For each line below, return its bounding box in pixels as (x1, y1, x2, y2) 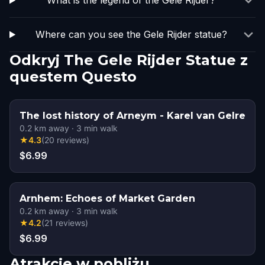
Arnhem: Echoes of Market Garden (20, 193, 195, 204)
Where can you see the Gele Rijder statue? (35, 28, 227, 40)
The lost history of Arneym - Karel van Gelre (20, 110, 245, 121)
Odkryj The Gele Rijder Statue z (9, 51, 248, 69)
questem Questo (9, 68, 137, 85)
